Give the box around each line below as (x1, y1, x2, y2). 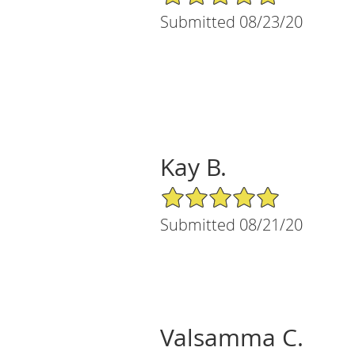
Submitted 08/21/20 (160, 213, 303, 235)
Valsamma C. (160, 321, 303, 353)
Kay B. (160, 151, 227, 183)
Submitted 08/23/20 (160, 10, 303, 32)
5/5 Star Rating (160, 184, 239, 200)
